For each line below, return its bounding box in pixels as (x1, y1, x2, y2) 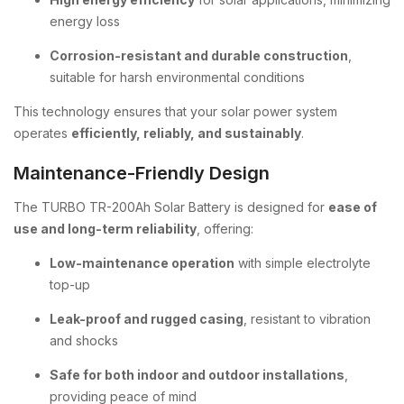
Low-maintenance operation (50, 255, 234, 271)
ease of (328, 199, 377, 215)
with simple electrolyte (234, 255, 371, 271)
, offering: (197, 221, 253, 236)
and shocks (50, 333, 118, 348)
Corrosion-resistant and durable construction (50, 48, 348, 63)
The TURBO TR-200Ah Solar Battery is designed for (14, 199, 328, 215)
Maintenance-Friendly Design (14, 162, 270, 184)
